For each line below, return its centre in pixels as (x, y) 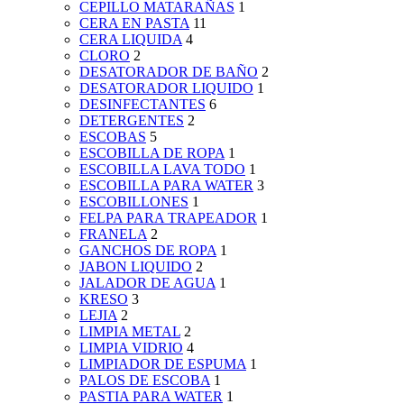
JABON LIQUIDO (136, 267)
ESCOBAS (113, 137)
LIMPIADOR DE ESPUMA (163, 364)
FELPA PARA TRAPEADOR (168, 218)
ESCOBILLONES (134, 202)
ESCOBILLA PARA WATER (166, 186)
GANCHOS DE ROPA (148, 251)
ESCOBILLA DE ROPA (152, 153)
